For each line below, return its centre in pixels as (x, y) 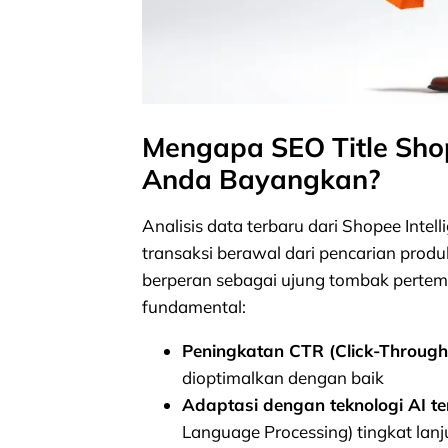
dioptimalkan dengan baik (283, 377)
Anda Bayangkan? (261, 178)
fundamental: (194, 306)
